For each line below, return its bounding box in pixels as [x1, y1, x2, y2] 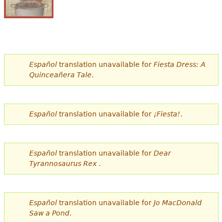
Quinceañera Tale [29, 71, 92, 79]
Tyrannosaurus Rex [29, 160, 99, 168]
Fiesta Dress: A [153, 60, 206, 69]
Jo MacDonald [153, 199, 202, 207]
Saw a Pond [29, 209, 69, 218]
